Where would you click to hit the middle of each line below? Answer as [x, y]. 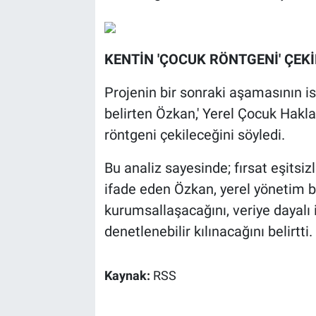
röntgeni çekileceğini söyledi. [194, 134]
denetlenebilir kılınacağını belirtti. [208, 231]
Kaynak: [128, 275]
